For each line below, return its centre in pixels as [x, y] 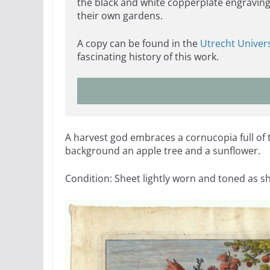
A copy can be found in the [139, 44]
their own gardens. [120, 16]
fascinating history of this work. [148, 57]
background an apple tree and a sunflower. [163, 151]
